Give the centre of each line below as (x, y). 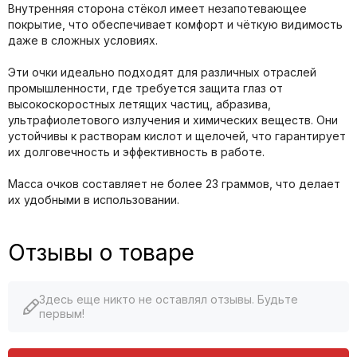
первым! (62, 313)
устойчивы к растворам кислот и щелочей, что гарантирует (177, 135)
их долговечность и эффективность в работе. (136, 151)
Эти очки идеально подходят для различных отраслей (162, 72)
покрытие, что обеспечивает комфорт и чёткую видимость (175, 24)
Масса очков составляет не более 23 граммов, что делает (174, 183)
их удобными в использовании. (94, 199)
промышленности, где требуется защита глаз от (145, 88)
